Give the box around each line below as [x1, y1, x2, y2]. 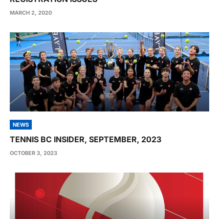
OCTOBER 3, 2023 [10, 150, 57, 156]
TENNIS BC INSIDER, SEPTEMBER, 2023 [10, 134, 161, 144]
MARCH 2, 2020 [10, 9, 52, 16]
